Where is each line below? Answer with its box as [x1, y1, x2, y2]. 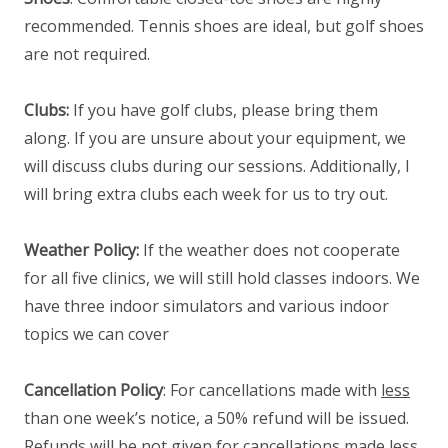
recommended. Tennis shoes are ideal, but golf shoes [24, 14, 424, 37]
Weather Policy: [24, 238, 139, 261]
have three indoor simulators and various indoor [24, 294, 389, 317]
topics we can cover [24, 322, 169, 345]
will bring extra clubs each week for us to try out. [24, 182, 388, 205]
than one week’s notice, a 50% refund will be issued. [24, 406, 409, 429]
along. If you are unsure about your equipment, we [24, 126, 406, 149]
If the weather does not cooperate [139, 238, 400, 261]
